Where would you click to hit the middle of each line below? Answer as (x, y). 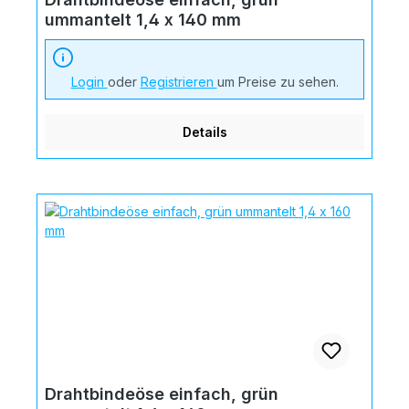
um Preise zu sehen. (278, 81)
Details (204, 131)
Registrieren (178, 81)
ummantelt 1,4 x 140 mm (143, 19)
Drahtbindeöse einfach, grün (162, 393)
